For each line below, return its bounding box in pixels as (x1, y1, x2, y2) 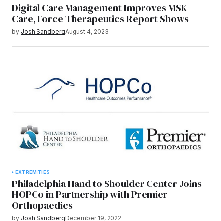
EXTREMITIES (15, 169, 50, 175)
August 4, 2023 (65, 28, 109, 35)
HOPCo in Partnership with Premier (12, 187, 168, 202)
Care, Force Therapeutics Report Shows (12, 12, 189, 26)
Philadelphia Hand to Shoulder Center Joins (12, 177, 202, 191)
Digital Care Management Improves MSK (12, 1, 187, 15)
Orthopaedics (12, 198, 73, 213)
